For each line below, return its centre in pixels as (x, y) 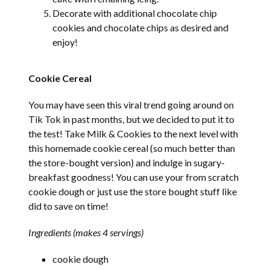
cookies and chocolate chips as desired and (141, 27)
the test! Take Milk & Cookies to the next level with (133, 133)
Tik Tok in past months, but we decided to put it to (132, 119)
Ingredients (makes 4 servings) (86, 232)
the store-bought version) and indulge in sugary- (127, 162)
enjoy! (65, 42)
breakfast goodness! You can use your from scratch (134, 177)
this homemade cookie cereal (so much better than (132, 148)
